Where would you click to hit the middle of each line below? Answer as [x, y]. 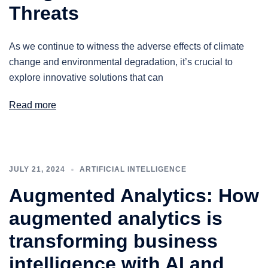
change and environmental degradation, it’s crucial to [121, 62]
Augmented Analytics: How [134, 196]
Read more [33, 105]
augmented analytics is [116, 218]
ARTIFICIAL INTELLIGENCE [133, 169]
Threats [44, 13]
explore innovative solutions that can [86, 77]
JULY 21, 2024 [37, 169]
